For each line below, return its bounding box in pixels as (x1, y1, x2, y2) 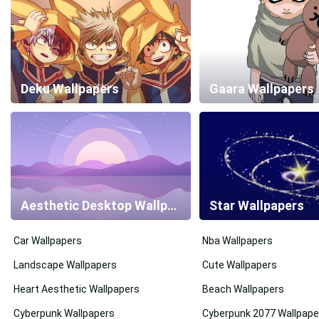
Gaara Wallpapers (209, 81, 315, 97)
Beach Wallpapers (202, 283, 285, 296)
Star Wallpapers (209, 198, 305, 214)
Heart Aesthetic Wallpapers (14, 283, 140, 296)
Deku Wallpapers (21, 81, 119, 97)
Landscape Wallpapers (14, 259, 117, 271)
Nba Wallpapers (202, 235, 273, 247)
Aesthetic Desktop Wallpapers (167, 198, 177, 214)
